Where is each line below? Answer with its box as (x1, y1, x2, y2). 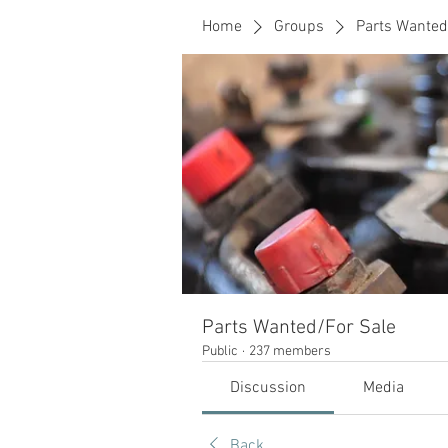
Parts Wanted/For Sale (202, 316, 396, 340)
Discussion (230, 378, 307, 398)
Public (202, 343, 238, 360)
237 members (249, 343, 331, 360)
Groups (274, 17, 324, 37)
